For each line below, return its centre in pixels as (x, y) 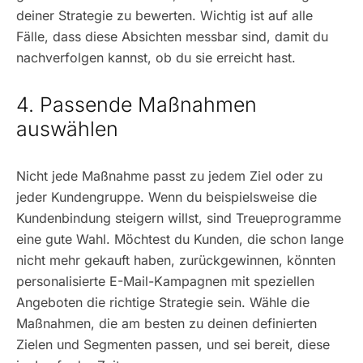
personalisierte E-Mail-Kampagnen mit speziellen (165, 281)
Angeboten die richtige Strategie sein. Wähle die (163, 302)
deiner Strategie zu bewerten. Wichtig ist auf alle (164, 15)
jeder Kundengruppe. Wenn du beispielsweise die (167, 197)
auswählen (67, 129)
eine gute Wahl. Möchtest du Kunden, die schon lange (180, 239)
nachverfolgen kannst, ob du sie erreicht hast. (156, 58)
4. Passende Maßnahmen (137, 105)
